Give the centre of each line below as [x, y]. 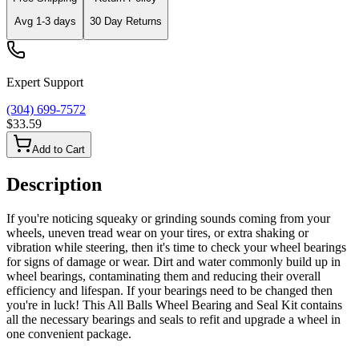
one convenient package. [69, 333]
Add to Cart [58, 150]
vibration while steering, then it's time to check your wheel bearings [176, 247]
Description [54, 185]
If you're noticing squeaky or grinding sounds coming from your [168, 218]
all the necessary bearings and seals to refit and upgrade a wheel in [173, 319]
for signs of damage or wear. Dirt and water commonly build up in [173, 261]
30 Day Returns [126, 21]
